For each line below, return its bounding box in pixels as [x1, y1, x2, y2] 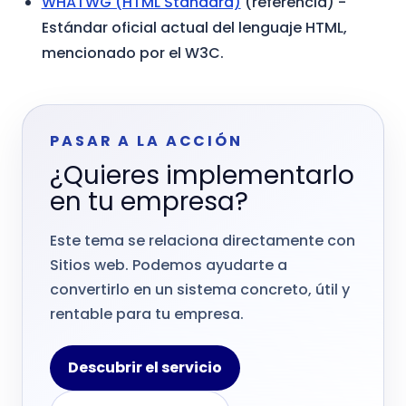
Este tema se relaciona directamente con [50, 230, 355, 252]
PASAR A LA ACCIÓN [50, 130, 243, 151]
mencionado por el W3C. [41, 43, 224, 64]
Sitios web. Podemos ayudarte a [50, 255, 287, 276]
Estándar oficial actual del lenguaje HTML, [41, 17, 347, 39]
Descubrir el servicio [68, 357, 222, 379]
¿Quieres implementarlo [50, 158, 354, 194]
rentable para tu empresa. [50, 304, 244, 325]
